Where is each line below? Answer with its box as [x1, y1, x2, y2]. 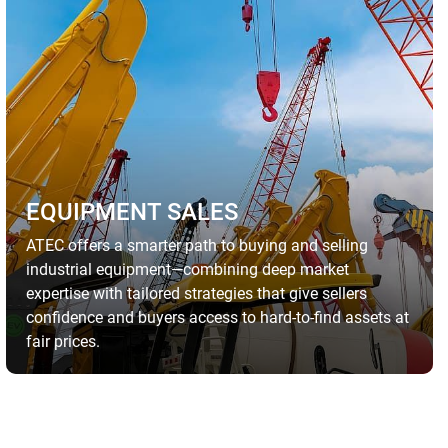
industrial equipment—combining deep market [25, 260, 349, 280]
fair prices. [25, 332, 100, 352]
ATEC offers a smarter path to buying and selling [25, 236, 368, 256]
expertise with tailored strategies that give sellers [25, 284, 367, 304]
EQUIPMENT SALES [25, 198, 238, 227]
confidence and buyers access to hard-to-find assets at [25, 308, 409, 328]
